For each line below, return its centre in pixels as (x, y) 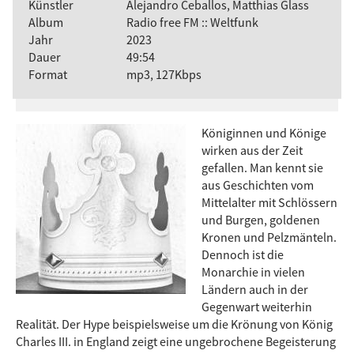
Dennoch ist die (243, 254)
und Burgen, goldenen (261, 219)
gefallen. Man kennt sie (262, 167)
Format (48, 74)
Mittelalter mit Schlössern (269, 202)
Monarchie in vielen (253, 271)
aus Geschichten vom (258, 185)
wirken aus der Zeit (252, 150)
